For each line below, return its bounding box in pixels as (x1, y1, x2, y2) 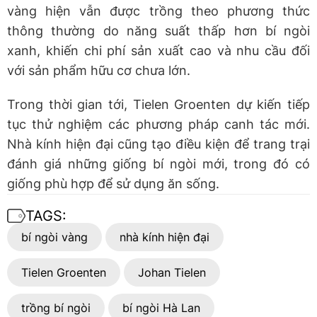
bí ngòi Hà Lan (122, 300, 200, 315)
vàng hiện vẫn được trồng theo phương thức (7, 3, 310, 18)
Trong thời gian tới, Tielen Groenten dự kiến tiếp (7, 96, 310, 112)
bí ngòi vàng (21, 229, 88, 244)
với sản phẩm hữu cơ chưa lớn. (7, 62, 190, 78)
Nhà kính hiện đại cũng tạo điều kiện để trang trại (7, 136, 310, 151)
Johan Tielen (138, 265, 206, 279)
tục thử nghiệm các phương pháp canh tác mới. (7, 116, 310, 132)
